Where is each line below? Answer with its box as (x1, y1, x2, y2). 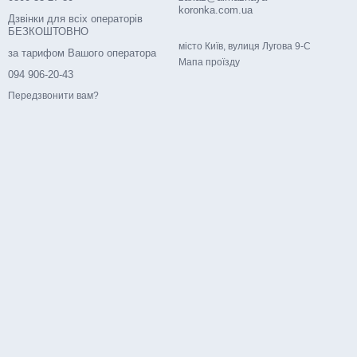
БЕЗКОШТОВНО (8, 25, 88, 37)
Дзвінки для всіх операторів (8, 13, 143, 25)
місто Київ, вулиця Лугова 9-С (178, 41, 311, 52)
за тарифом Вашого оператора (8, 47, 156, 59)
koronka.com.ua (178, 4, 253, 16)
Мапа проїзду (178, 57, 240, 68)
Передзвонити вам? (8, 90, 99, 102)
